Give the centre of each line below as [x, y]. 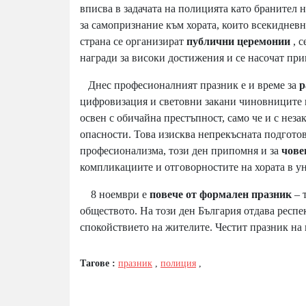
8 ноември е [115, 195]
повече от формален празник [222, 195]
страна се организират [133, 42]
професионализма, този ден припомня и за [181, 151]
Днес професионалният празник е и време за [190, 85]
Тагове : [99, 264]
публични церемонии [240, 42]
